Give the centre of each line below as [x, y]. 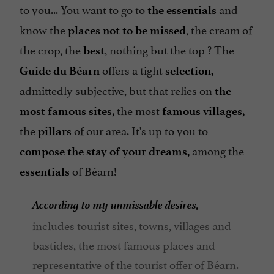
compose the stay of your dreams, [105, 151]
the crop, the [51, 49]
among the [217, 150]
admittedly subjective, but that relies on [117, 89]
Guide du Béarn [61, 71]
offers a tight [134, 69]
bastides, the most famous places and [124, 244]
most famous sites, [67, 111]
